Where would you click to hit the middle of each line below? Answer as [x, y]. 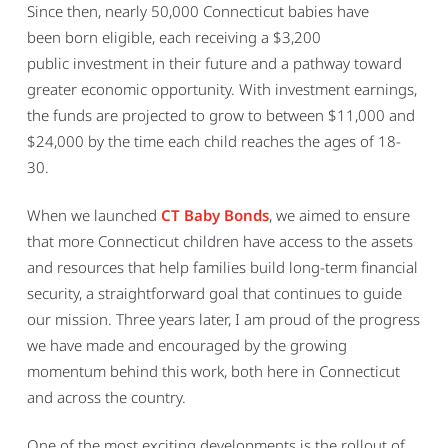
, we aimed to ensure [339, 215]
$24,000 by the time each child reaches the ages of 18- [213, 141]
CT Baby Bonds [214, 215]
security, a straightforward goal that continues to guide [214, 293]
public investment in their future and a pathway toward [214, 63]
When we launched [93, 215]
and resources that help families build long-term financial [222, 267]
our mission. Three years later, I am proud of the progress [223, 319]
